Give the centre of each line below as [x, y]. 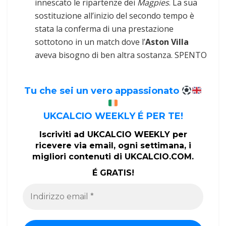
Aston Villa [167, 42]
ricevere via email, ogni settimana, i [113, 145]
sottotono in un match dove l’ [90, 42]
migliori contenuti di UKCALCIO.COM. [113, 156]
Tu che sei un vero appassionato [103, 91]
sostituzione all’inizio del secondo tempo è [115, 15]
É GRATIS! [113, 173]
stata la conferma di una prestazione [104, 29]
